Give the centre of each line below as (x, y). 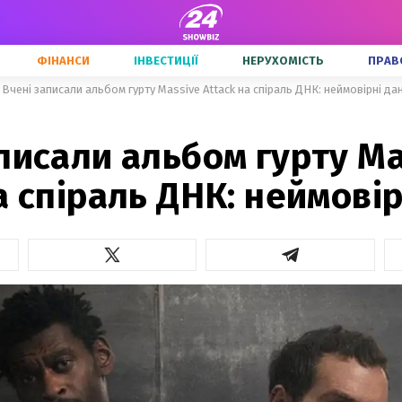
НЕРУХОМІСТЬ (283, 61)
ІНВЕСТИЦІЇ (166, 61)
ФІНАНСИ (63, 61)
